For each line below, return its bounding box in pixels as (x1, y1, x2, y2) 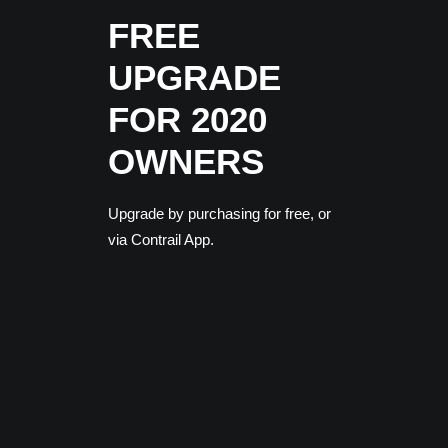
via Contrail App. (108, 231, 214, 248)
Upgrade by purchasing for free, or (108, 205, 331, 222)
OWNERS (108, 142, 264, 181)
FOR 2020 (108, 100, 267, 139)
